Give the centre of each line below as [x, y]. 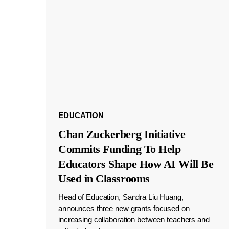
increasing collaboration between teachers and [134, 220]
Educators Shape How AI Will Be [136, 164]
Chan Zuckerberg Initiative [122, 134]
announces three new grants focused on [124, 209]
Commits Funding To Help [119, 149]
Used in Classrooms [104, 179]
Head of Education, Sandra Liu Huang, [121, 197]
